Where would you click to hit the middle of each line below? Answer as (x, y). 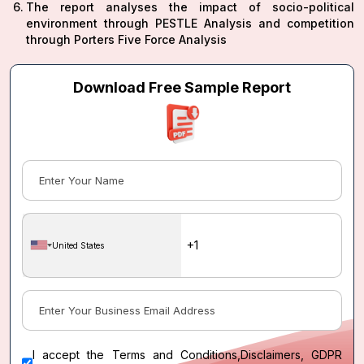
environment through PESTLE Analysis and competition (190, 23)
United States (78, 245)
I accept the (72, 354)
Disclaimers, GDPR (291, 354)
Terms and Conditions (174, 354)
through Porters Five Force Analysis (126, 39)
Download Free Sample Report (182, 87)
